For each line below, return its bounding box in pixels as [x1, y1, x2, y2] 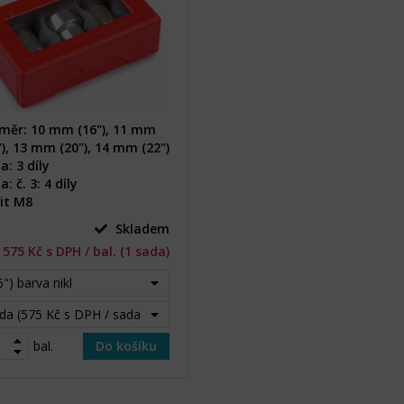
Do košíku [96, 337, 157, 354]
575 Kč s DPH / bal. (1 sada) [3, 243, 170, 260]
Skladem [112, 220, 170, 237]
